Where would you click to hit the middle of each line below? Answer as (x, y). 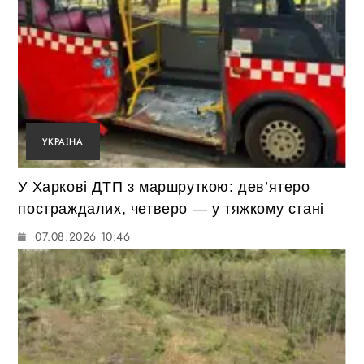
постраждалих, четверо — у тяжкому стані (171, 208)
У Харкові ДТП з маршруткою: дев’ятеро (164, 186)
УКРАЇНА (63, 141)
